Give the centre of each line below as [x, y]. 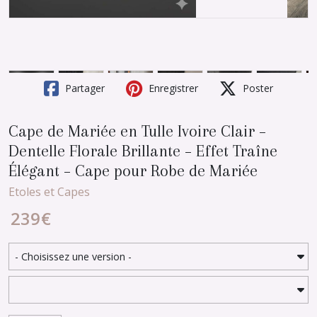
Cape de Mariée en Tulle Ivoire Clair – [137, 131]
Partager [83, 88]
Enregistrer [172, 88]
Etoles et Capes [49, 192]
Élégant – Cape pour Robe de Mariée [133, 171]
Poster [257, 88]
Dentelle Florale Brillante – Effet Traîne [143, 151]
